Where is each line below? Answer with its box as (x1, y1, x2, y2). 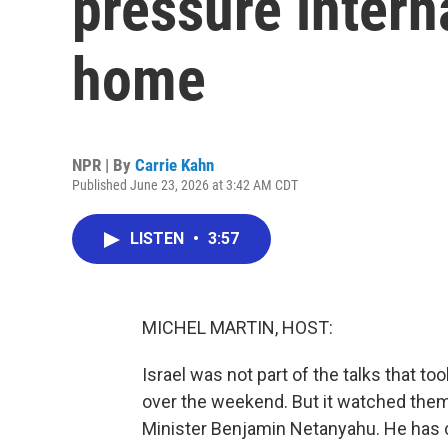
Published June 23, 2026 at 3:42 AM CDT (72, 177, 298, 193)
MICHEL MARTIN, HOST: (142, 317, 333, 338)
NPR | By (72, 155, 135, 175)
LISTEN (130, 229, 188, 248)
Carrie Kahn (135, 155, 214, 175)
